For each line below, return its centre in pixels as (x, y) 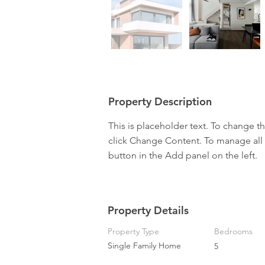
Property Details (148, 210)
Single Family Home (144, 245)
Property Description (160, 101)
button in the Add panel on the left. (183, 155)
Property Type (133, 231)
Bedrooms (233, 231)
